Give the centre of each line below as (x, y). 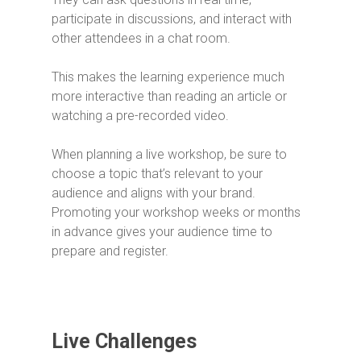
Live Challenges (124, 341)
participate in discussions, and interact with (172, 19)
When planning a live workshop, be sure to (169, 154)
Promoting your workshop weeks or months (176, 212)
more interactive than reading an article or (169, 96)
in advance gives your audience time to (162, 231)
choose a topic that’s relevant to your (157, 173)
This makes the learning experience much (168, 77)
